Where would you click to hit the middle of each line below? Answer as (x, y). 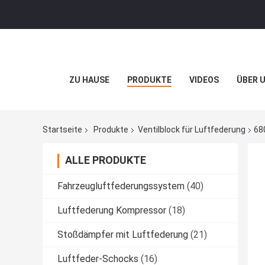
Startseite (62, 130)
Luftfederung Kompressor (112, 211)
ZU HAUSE (89, 80)
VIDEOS (204, 80)
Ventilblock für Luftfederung (192, 130)
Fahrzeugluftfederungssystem (121, 186)
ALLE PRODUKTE (106, 160)
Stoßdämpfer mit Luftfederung (123, 235)
